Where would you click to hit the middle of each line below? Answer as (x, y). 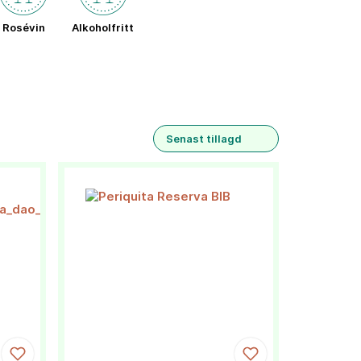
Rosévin (23, 27)
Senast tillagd (204, 138)
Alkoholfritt (103, 27)
